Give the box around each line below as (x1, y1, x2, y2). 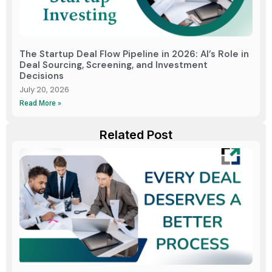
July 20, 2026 (19, 83, 69, 95)
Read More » (19, 98, 61, 107)
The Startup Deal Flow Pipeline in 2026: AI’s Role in (19, 47, 249, 60)
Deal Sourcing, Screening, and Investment (19, 58, 208, 71)
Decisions (19, 69, 64, 82)
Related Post (100, 127, 172, 142)
